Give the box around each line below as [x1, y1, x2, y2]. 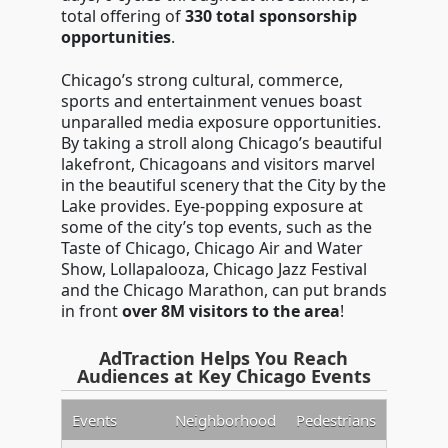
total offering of [60, 5, 185, 28]
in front [60, 300, 122, 323]
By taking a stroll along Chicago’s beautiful [60, 132, 382, 155]
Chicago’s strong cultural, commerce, [60, 69, 343, 92]
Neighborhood [174, 410, 276, 431]
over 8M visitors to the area [121, 300, 340, 323]
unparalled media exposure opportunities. [60, 111, 381, 134]
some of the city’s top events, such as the [60, 216, 372, 239]
